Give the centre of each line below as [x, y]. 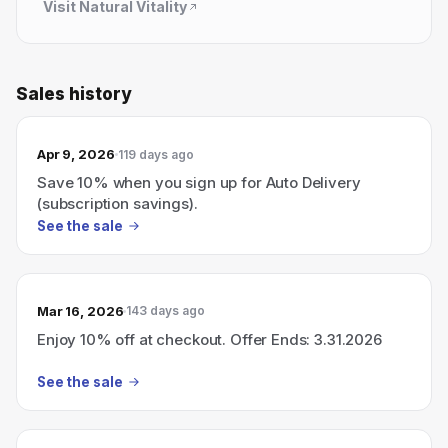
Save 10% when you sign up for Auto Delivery [199, 182]
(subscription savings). [117, 203]
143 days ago [166, 310]
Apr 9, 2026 [76, 154]
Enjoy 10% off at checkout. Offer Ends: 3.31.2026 [209, 339]
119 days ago [155, 154]
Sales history [74, 94]
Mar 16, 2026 [80, 310]
